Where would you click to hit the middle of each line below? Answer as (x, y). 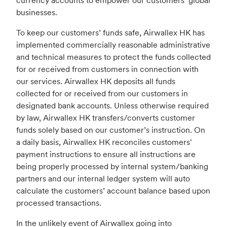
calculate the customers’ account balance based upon (113, 191)
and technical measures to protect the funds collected (113, 57)
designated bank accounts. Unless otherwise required (112, 106)
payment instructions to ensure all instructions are (106, 154)
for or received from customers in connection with (107, 69)
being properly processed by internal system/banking (112, 166)
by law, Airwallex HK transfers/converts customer (106, 118)
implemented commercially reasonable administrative (113, 45)
